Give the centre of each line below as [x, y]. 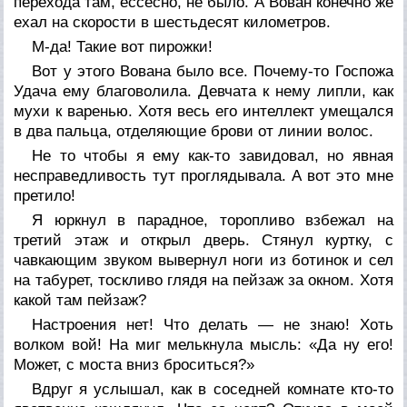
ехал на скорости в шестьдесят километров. [173, 22]
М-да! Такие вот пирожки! [123, 46]
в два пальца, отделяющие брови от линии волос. [194, 131]
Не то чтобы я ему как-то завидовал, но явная [213, 155]
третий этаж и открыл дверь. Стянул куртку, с [203, 240]
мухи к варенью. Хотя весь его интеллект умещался [203, 111]
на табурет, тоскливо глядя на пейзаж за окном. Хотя [203, 280]
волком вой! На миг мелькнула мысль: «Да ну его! [203, 344]
